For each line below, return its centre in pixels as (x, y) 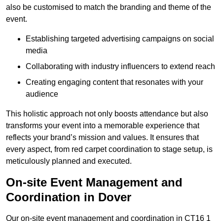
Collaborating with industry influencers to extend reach (120, 67)
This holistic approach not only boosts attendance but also (107, 114)
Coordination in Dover (69, 197)
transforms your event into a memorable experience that (103, 126)
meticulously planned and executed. (69, 161)
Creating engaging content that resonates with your (114, 82)
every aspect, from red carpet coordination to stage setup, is (109, 149)
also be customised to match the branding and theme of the (109, 7)
